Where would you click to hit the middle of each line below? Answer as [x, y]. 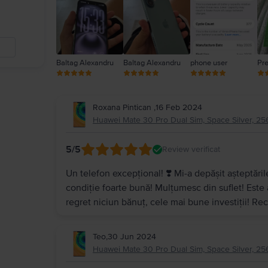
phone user [209, 63]
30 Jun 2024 [132, 237]
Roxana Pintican [123, 107]
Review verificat [191, 149]
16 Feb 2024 [179, 107]
